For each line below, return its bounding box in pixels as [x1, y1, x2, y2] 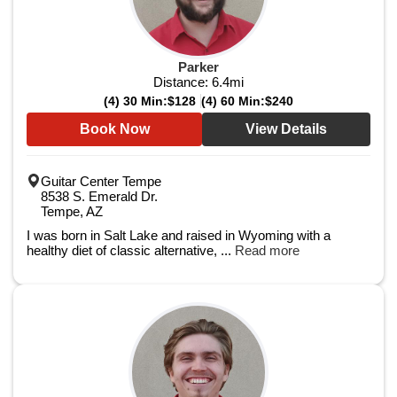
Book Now [79, 121, 150, 136]
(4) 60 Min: [201, 94, 265, 108]
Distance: [153, 74, 212, 90]
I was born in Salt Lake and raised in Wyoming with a [27, 228, 331, 243]
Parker [178, 59, 219, 74]
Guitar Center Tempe [41, 174, 161, 189]
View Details [245, 121, 327, 136]
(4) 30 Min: [104, 94, 167, 108]
